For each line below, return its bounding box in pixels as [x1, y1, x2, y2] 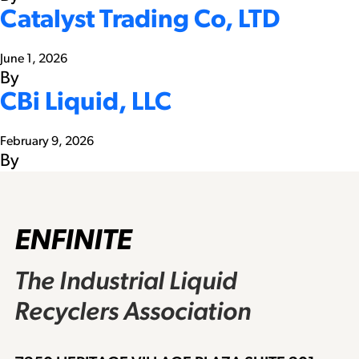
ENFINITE [14, 225, 131, 255]
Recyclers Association [14, 298, 251, 325]
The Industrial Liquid [14, 268, 237, 294]
